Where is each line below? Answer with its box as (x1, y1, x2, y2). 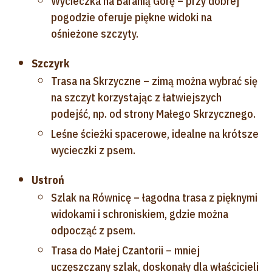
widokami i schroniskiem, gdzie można (51, 206, 228, 221)
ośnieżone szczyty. (51, 26, 138, 41)
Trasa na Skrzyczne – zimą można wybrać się (51, 73, 257, 88)
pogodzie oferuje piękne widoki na (51, 10, 212, 24)
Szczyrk (32, 56, 69, 70)
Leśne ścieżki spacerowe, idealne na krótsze (51, 126, 259, 141)
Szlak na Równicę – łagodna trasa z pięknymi (51, 190, 257, 205)
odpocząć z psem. (51, 223, 135, 237)
